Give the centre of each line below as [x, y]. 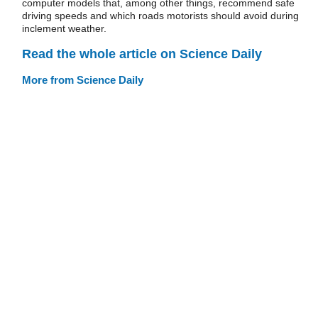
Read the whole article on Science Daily [142, 54]
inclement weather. [64, 28]
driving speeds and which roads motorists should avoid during [160, 16]
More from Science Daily [83, 79]
